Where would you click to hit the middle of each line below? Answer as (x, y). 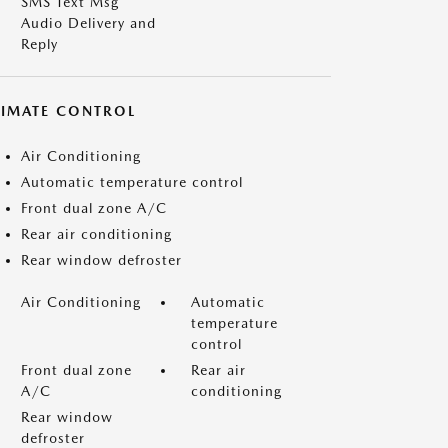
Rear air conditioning (96, 234)
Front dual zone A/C (94, 208)
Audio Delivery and (88, 23)
